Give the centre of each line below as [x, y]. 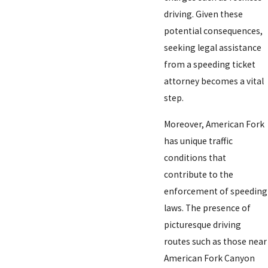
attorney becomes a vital [214, 81]
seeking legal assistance [213, 48]
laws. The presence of [208, 208]
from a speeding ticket [210, 65]
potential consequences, [214, 31]
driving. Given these [204, 14]
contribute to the [199, 174]
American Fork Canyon [210, 258]
